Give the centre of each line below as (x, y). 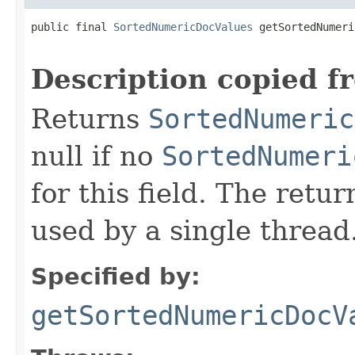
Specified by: (116, 276)
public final (72, 27)
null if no (96, 156)
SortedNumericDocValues (183, 27)
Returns (90, 118)
